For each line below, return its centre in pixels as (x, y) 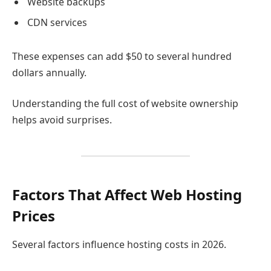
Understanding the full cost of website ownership (125, 104)
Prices (34, 215)
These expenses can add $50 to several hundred (122, 56)
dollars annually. (49, 72)
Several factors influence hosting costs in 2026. (119, 245)
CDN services (57, 23)
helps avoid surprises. (62, 120)
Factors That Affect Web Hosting (127, 194)
